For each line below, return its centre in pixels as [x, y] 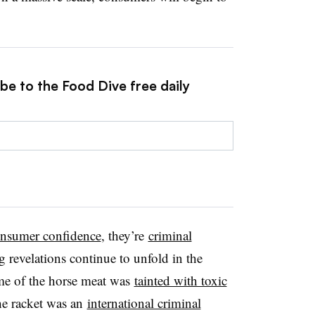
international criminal [144, 303]
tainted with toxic [180, 281]
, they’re [124, 236]
